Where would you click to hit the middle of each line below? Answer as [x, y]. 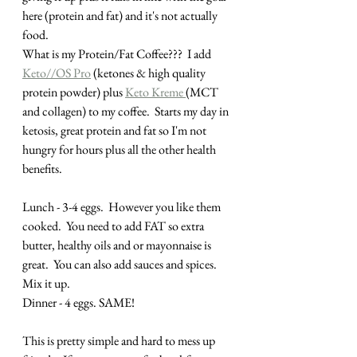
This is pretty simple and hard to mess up [120, 341]
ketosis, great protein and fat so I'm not [116, 131]
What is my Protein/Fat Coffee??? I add [118, 54]
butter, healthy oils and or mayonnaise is [118, 245]
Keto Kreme [155, 92]
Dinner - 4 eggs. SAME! [78, 303]
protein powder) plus [74, 92]
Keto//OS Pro [57, 73]
